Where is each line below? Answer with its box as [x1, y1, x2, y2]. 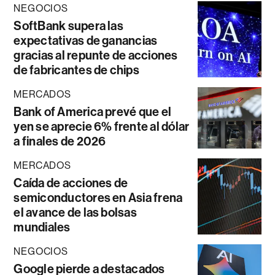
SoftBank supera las [14, 18, 123, 33]
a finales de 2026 [14, 133, 106, 149]
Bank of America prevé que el [14, 104, 172, 119]
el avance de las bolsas [14, 204, 137, 220]
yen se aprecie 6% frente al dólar [14, 118, 190, 134]
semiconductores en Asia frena [14, 190, 183, 205]
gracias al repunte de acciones [14, 47, 178, 63]
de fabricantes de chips [14, 62, 139, 77]
